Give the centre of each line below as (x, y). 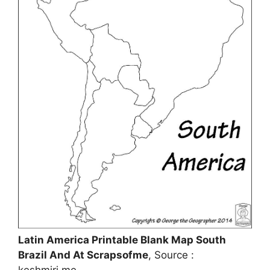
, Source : (171, 255)
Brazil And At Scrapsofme (83, 255)
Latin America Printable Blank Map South (122, 240)
